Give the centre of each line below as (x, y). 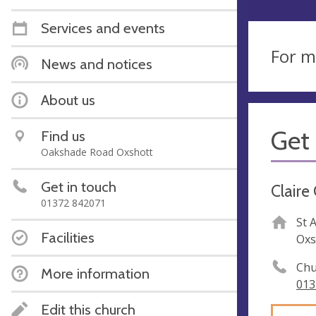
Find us (63, 135)
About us (68, 99)
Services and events (103, 28)
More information (95, 273)
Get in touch (79, 186)
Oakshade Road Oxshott (97, 152)
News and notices (97, 63)
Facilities (68, 237)
